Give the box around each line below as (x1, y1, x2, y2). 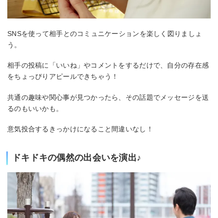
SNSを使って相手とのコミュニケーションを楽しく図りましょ (7, 29, 202, 37)
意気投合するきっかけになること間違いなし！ (7, 125, 153, 133)
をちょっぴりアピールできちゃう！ (7, 73, 119, 81)
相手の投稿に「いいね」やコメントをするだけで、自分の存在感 (7, 61, 209, 70)
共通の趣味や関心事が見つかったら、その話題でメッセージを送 (7, 93, 209, 101)
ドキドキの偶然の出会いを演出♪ (12, 153, 142, 163)
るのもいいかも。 (7, 104, 63, 112)
